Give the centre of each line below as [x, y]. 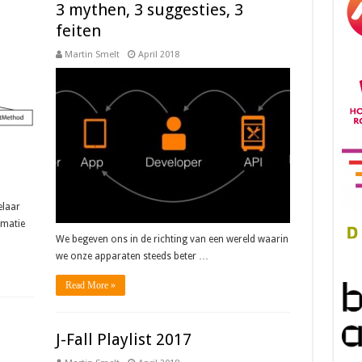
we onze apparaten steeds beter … [132, 257]
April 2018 [158, 55]
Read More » [90, 286]
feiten [78, 31]
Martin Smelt [92, 55]
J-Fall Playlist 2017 [123, 339]
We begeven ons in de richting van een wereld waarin [172, 240]
